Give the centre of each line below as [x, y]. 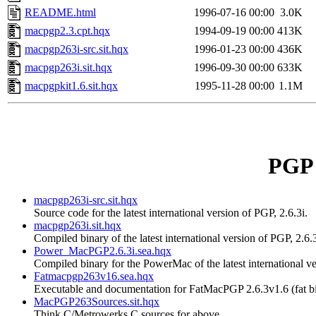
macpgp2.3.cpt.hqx [67, 31]
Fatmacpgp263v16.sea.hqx [94, 276]
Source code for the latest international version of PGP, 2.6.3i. [171, 213]
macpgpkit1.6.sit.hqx [71, 86]
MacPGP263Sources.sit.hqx [97, 302]
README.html [60, 13]
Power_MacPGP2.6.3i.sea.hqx [103, 251]
